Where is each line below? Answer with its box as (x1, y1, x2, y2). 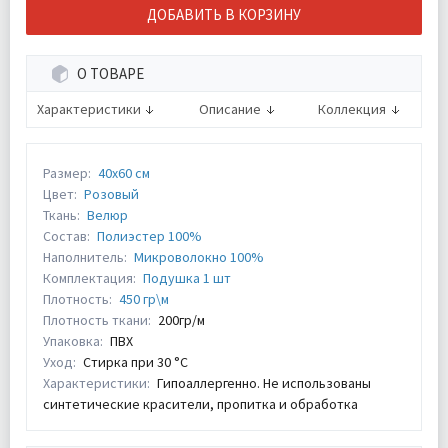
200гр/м (158, 311, 205, 329)
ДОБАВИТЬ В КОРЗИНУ (147, 5, 301, 24)
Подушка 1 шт (143, 269, 231, 287)
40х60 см (98, 164, 150, 182)
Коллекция (318, 100, 386, 118)
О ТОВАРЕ (77, 64, 144, 83)
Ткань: (43, 206, 80, 224)
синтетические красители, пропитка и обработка (43, 395, 358, 413)
